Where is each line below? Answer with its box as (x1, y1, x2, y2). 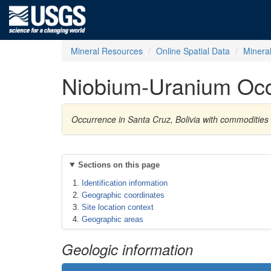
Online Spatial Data (156, 45, 230, 57)
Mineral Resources (71, 45, 143, 57)
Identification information (82, 178, 168, 188)
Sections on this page (77, 160, 160, 169)
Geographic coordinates (82, 191, 165, 200)
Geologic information (62, 239, 193, 260)
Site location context (82, 203, 154, 212)
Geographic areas (82, 215, 143, 224)
